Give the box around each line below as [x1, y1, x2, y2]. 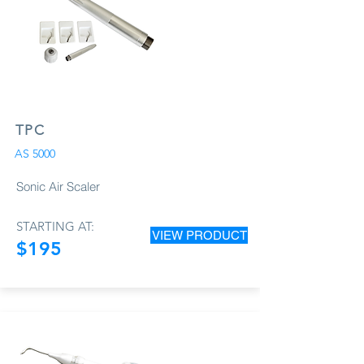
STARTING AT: [16, 218, 94, 234]
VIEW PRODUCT [151, 227, 247, 242]
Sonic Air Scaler [16, 178, 100, 194]
